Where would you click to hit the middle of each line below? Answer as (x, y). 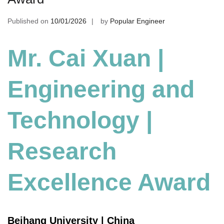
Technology (73, 120)
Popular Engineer (137, 21)
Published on (29, 21)
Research (62, 151)
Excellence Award (109, 182)
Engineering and (101, 89)
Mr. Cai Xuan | (86, 58)
